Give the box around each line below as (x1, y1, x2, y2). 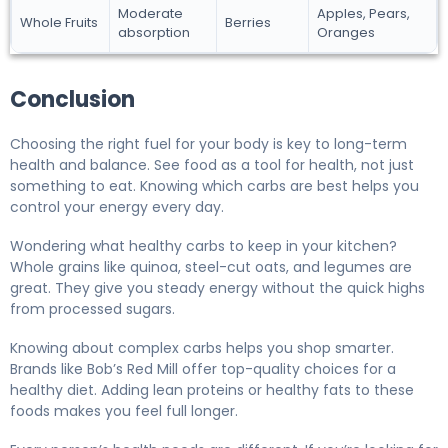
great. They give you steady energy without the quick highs (10, 278, 425, 299)
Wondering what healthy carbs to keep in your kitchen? (10, 236, 397, 257)
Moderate (118, 4, 183, 24)
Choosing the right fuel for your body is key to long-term (10, 134, 407, 155)
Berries (225, 13, 271, 33)
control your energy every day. (10, 197, 224, 218)
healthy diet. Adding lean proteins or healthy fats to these (10, 380, 414, 401)
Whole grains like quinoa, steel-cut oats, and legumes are (10, 257, 412, 278)
